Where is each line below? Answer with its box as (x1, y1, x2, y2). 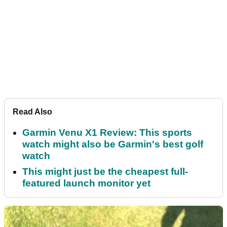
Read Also (13, 107, 52, 116)
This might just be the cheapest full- (22, 166, 188, 177)
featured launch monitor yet (22, 177, 150, 188)
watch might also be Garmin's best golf (22, 138, 203, 149)
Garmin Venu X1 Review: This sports (22, 127, 192, 138)
